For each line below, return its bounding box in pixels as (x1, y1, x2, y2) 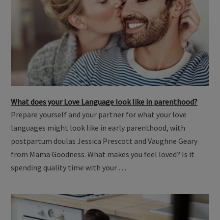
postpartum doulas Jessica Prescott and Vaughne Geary (11, 136, 198, 146)
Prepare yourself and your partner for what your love (11, 109, 187, 119)
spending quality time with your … (11, 162, 127, 172)
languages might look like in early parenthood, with (11, 122, 186, 133)
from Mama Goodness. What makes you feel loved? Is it (11, 149, 195, 159)
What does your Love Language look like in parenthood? (11, 96, 198, 107)
